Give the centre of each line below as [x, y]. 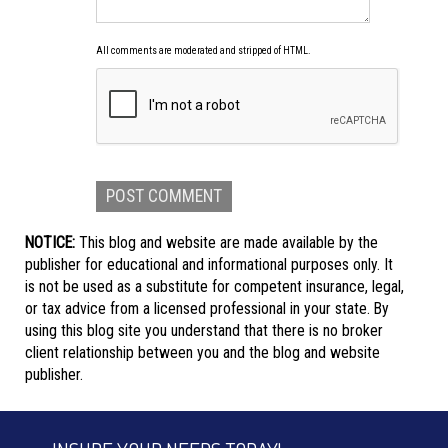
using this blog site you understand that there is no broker [204, 330]
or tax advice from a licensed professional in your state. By [207, 308]
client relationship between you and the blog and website [202, 352]
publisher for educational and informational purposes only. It [209, 264]
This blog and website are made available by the [226, 242]
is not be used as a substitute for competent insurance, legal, [214, 286]
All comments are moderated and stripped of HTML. [203, 50]
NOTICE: [50, 242]
